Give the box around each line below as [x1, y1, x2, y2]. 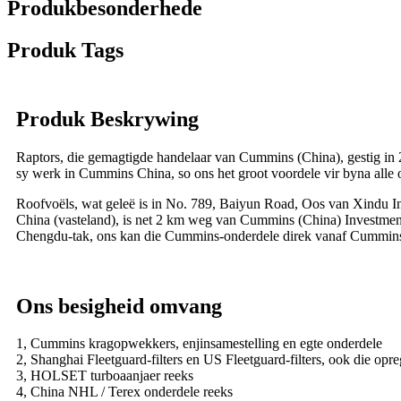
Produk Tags [7, 38, 124, 62]
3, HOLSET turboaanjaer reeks [16, 368, 193, 384]
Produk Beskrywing [16, 107, 199, 131]
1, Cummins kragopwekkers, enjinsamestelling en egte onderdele [16, 336, 382, 352]
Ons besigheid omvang [16, 294, 222, 318]
